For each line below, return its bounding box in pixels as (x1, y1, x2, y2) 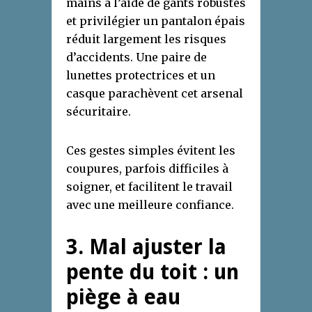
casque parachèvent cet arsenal (66, 86, 243, 101)
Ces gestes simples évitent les (66, 143, 235, 158)
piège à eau (66, 285, 180, 310)
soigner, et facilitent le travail (66, 180, 233, 194)
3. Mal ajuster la (66, 235, 226, 260)
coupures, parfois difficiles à (66, 162, 228, 176)
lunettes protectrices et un (66, 68, 215, 83)
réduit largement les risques (66, 32, 226, 47)
